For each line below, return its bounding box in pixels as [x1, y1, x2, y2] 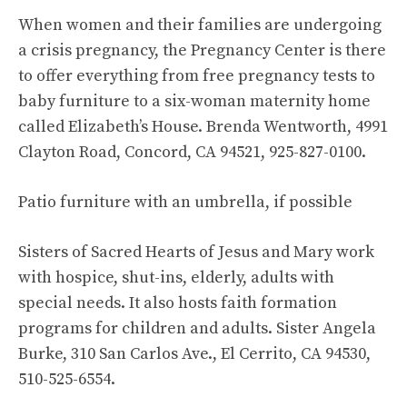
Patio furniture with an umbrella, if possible [18, 192, 352, 213]
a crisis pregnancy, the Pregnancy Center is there [18, 40, 386, 61]
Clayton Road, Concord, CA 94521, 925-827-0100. [18, 142, 366, 163]
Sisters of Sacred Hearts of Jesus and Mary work [18, 242, 374, 263]
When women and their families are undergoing [18, 15, 382, 35]
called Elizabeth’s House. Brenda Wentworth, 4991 [18, 116, 388, 137]
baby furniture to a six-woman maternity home [18, 91, 371, 112]
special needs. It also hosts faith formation [18, 293, 337, 313]
